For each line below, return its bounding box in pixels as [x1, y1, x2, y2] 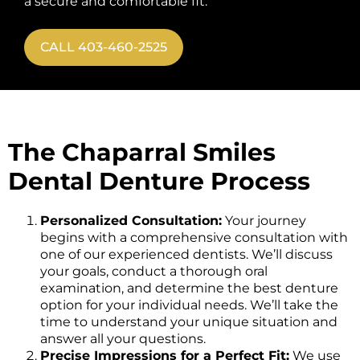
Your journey [222, 213, 306, 229]
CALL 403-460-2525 [40, 39, 167, 55]
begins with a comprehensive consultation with [40, 230, 348, 246]
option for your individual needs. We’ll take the [40, 297, 338, 313]
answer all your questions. [40, 331, 206, 347]
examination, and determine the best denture [40, 280, 338, 297]
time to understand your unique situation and [40, 314, 337, 330]
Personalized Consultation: [40, 213, 222, 229]
